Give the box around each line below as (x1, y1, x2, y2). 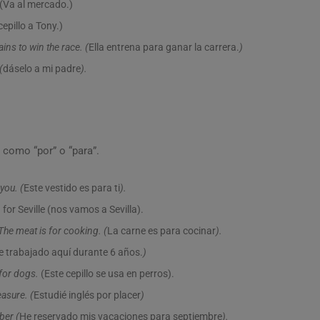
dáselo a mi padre (3, 63, 81, 74)
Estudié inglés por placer (34, 289, 141, 301)
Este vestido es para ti (24, 182, 120, 194)
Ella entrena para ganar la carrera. (89, 41, 239, 53)
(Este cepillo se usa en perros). (41, 268, 174, 279)
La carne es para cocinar (107, 225, 216, 236)
